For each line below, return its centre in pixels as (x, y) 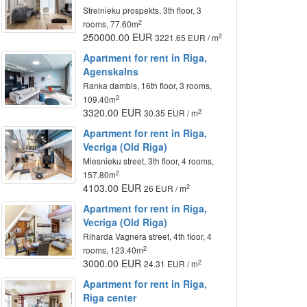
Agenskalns (111, 71)
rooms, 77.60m (111, 24)
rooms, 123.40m (113, 250)
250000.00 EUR (119, 37)
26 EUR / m (165, 188)
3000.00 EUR (114, 263)
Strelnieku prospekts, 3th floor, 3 (143, 10)
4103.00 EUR (114, 188)
